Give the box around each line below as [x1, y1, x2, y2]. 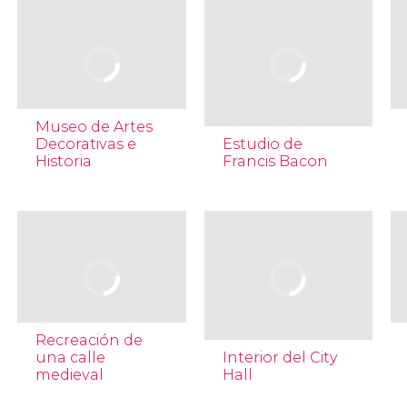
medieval [35, 366, 104, 383]
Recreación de [35, 332, 143, 349]
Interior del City [222, 349, 338, 366]
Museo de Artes [35, 118, 153, 135]
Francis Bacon [222, 153, 328, 170]
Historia [35, 153, 92, 170]
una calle [35, 349, 105, 366]
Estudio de [222, 135, 303, 153]
